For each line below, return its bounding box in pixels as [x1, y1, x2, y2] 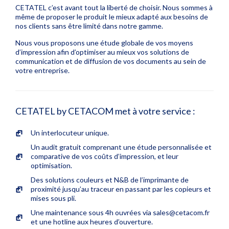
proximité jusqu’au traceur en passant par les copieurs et [31, 184, 211, 193]
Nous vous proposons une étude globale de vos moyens [15, 38, 193, 47]
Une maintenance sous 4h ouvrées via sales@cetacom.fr [31, 208, 210, 217]
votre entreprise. [15, 65, 70, 75]
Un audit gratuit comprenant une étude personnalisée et [31, 142, 212, 151]
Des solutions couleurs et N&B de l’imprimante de [31, 175, 189, 184]
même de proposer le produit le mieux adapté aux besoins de [15, 12, 208, 21]
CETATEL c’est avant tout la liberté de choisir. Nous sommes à [15, 3, 213, 12]
